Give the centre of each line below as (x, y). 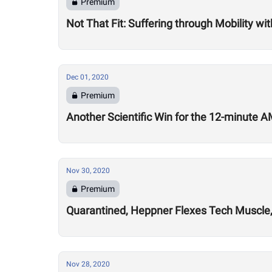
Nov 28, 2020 (88, 264)
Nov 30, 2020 (88, 171)
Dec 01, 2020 (87, 77)
